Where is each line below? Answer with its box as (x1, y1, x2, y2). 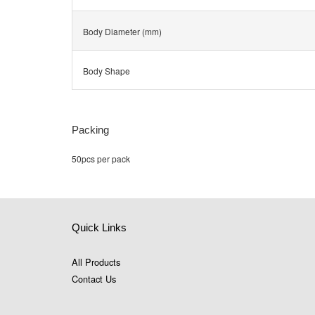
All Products (72, 255, 120, 269)
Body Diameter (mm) (83, 25, 162, 38)
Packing (72, 124, 109, 136)
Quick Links (72, 221, 127, 234)
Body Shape (83, 65, 130, 77)
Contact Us (72, 272, 116, 286)
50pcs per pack (72, 153, 130, 165)
